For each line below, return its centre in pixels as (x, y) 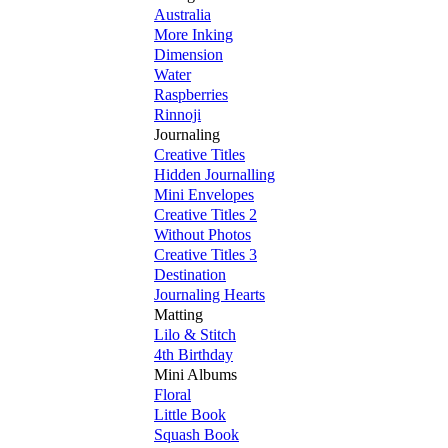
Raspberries (191, 95)
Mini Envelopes (204, 195)
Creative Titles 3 (205, 255)
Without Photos (202, 235)
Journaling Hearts (209, 295)
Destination (190, 275)
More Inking (193, 35)
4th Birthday (193, 355)
